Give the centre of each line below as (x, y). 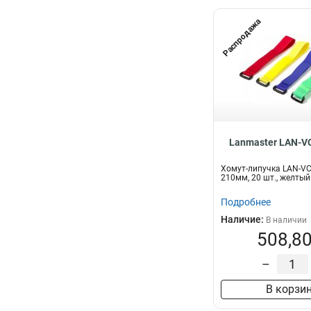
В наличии (286, 220)
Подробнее (246, 202)
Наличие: (243, 219)
